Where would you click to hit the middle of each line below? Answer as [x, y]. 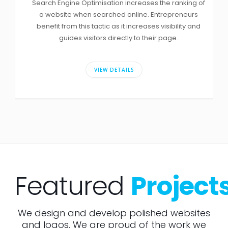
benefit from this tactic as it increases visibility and [118, 26]
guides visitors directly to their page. [118, 38]
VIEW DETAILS [114, 69]
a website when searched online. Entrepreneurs [118, 14]
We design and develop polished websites [114, 213]
